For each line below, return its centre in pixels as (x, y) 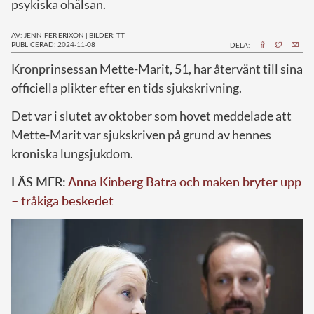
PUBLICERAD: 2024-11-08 (53, 44)
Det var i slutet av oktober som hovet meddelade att (151, 115)
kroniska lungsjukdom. (72, 153)
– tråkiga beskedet (62, 200)
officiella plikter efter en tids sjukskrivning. (127, 87)
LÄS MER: (40, 181)
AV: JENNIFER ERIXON (48, 35)
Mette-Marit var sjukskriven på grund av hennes (141, 134)
